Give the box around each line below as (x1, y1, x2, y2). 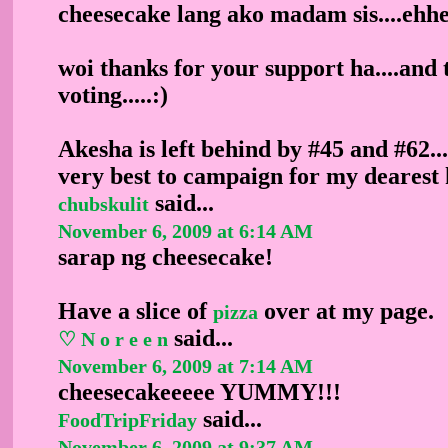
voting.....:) (58, 81, 168, 108)
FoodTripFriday (58, 408, 197, 431)
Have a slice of (58, 297, 213, 324)
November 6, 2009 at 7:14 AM (58, 354, 313, 377)
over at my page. (258, 297, 434, 324)
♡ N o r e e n (58, 327, 168, 350)
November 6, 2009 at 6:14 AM (58, 219, 313, 242)
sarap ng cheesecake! (58, 243, 273, 270)
